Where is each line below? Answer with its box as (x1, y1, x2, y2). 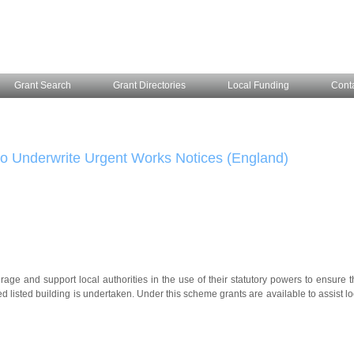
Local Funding (228, 80, 289, 91)
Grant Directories (113, 80, 186, 91)
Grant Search (14, 80, 71, 91)
